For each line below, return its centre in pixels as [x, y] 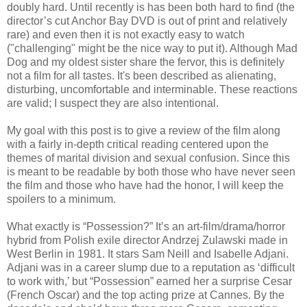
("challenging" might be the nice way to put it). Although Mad [152, 48]
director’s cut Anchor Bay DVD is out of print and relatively [147, 21]
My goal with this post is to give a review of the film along [144, 130]
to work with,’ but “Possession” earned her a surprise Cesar [149, 281]
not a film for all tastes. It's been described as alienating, [142, 75]
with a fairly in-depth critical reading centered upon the [138, 144]
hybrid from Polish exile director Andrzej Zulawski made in [147, 240]
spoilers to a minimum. [61, 199]
